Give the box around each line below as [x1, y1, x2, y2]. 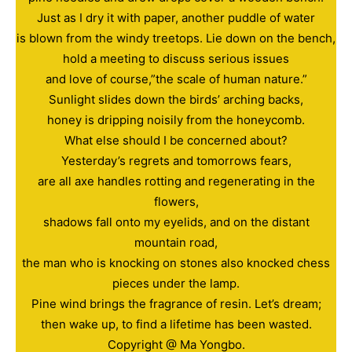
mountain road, [134, 235, 218, 251]
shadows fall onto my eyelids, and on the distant [42, 214, 310, 230]
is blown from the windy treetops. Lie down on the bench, [16, 31, 335, 46]
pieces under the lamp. [112, 276, 240, 291]
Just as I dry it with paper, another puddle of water [37, 10, 315, 26]
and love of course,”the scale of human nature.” [45, 71, 307, 87]
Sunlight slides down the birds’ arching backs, [49, 92, 303, 108]
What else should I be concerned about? [64, 133, 288, 148]
